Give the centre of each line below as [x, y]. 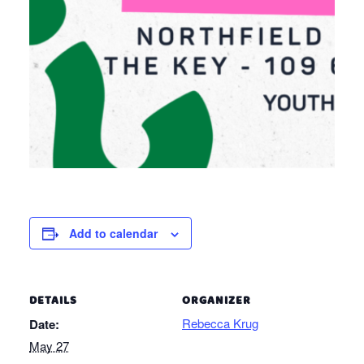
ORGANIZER [217, 301]
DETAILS [53, 301]
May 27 [49, 346]
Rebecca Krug [220, 323]
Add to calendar [113, 234]
